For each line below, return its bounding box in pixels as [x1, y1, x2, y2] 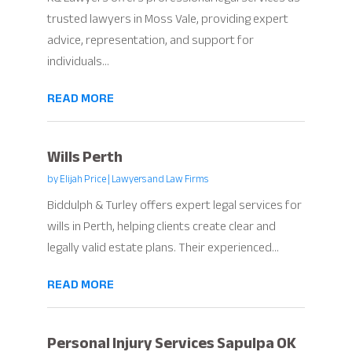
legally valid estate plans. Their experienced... [46, 236, 279, 260]
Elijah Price [59, 170, 106, 189]
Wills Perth [46, 142, 123, 172]
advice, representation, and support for [46, 28, 254, 53]
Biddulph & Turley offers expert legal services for [46, 193, 302, 218]
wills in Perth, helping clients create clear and [46, 214, 276, 239]
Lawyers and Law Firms [111, 170, 208, 189]
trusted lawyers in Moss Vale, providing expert [46, 7, 288, 31]
